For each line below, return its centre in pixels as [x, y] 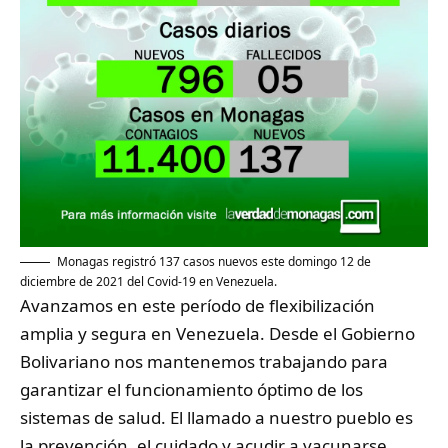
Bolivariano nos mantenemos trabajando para [204, 361]
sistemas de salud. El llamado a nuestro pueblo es [216, 417]
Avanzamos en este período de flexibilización [197, 305]
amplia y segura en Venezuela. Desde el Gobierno [217, 333]
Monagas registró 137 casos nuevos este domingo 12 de [214, 261]
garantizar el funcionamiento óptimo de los [191, 389]
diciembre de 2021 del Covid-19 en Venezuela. [148, 281]
